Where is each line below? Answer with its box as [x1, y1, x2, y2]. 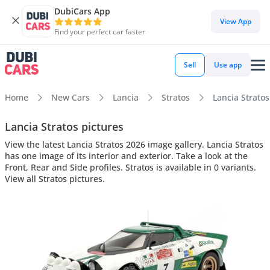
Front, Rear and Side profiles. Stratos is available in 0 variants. [5, 161, 256, 173]
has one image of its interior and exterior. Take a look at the [5, 149, 248, 162]
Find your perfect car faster [54, 27, 145, 37]
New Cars [51, 92, 90, 103]
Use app [214, 60, 242, 70]
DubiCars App [54, 5, 110, 17]
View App [220, 16, 251, 27]
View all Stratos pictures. [5, 172, 105, 184]
